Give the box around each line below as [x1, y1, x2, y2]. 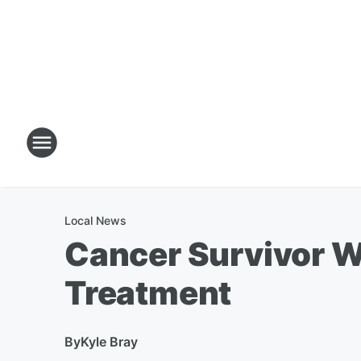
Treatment [64, 273, 232, 313]
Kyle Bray [81, 334, 138, 350]
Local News [64, 214, 127, 227]
